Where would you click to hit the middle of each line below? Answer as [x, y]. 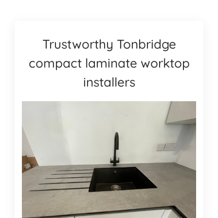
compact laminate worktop [109, 63]
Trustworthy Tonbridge [109, 44]
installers [109, 82]
